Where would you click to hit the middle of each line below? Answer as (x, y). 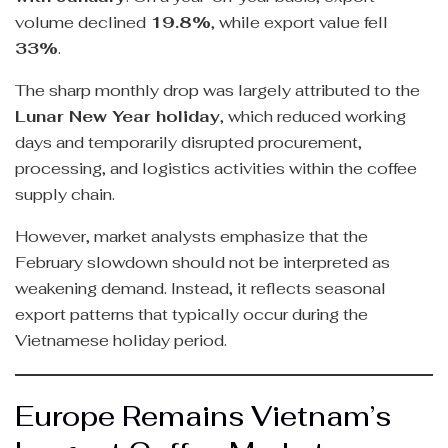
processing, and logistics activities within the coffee (216, 169)
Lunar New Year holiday (117, 117)
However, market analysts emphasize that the (191, 237)
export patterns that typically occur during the (191, 315)
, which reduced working (313, 117)
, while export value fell (299, 23)
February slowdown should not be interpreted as (202, 263)
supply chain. (65, 195)
